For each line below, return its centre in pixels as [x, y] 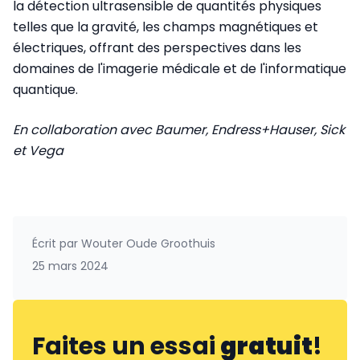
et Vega [38, 151]
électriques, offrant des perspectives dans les [157, 48]
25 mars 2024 [70, 266]
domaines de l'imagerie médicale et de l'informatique [180, 69]
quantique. [45, 90]
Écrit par [55, 244]
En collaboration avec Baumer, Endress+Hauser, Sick [179, 130]
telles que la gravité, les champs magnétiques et [166, 27]
